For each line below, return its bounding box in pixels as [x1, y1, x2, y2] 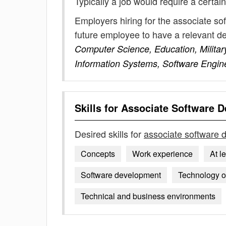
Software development [81, 169, 161, 181]
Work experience [132, 148, 193, 159]
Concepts [81, 148, 115, 159]
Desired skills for [75, 127, 144, 140]
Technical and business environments [81, 190, 215, 202]
